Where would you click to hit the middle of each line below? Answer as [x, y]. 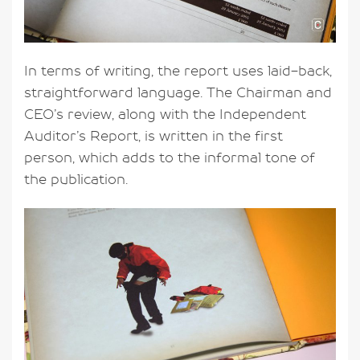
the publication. [76, 179]
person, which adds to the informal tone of [170, 157]
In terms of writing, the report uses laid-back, [178, 70]
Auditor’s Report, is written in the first [153, 135]
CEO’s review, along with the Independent [165, 114]
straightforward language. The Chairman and [178, 92]
